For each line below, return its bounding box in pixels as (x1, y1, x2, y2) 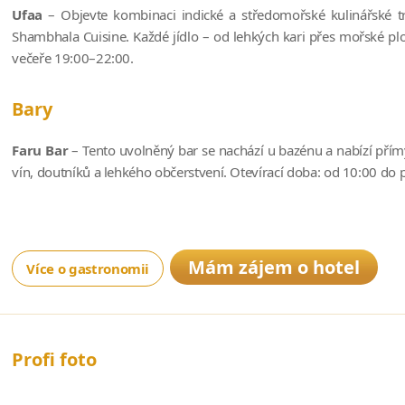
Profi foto (12, 346, 98, 372)
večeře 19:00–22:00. (12, 48, 134, 67)
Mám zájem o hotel (188, 254, 361, 279)
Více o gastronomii (26, 259, 150, 278)
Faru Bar (12, 140, 72, 159)
